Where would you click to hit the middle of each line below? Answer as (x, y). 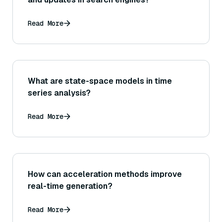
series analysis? (59, 93)
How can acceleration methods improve (105, 174)
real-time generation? (70, 186)
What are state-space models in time (100, 81)
